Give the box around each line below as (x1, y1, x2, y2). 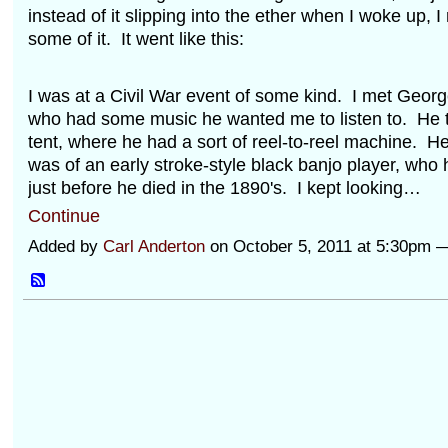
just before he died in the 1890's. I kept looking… (27, 176, 421, 198)
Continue (27, 204, 100, 226)
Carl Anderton (102, 237, 205, 257)
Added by (27, 237, 103, 257)
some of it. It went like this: (27, 28, 244, 50)
